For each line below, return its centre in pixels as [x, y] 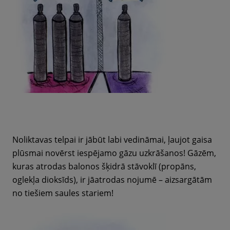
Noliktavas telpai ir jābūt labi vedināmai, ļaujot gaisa [112, 140]
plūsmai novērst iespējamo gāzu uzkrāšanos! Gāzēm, [114, 153]
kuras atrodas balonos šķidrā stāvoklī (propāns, [104, 166]
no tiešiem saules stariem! [63, 193]
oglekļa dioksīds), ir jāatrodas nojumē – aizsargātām [112, 180]
